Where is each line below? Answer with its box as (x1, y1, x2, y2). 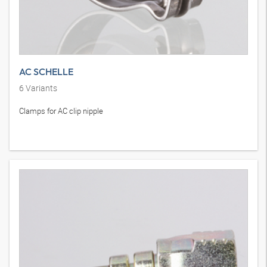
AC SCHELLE (19, 66, 73, 77)
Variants (24, 82, 57, 94)
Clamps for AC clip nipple (19, 105, 103, 116)
